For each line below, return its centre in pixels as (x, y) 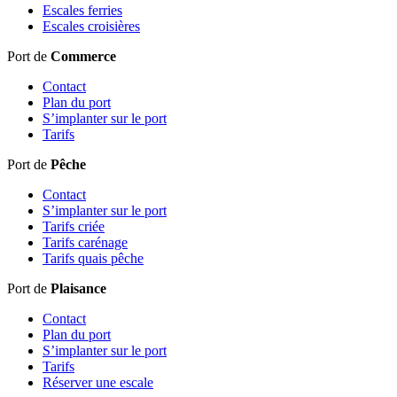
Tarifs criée (74, 226)
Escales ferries (82, 10)
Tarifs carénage (85, 242)
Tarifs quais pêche (93, 258)
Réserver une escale (98, 382)
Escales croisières (91, 26)
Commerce (83, 56)
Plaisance (78, 288)
